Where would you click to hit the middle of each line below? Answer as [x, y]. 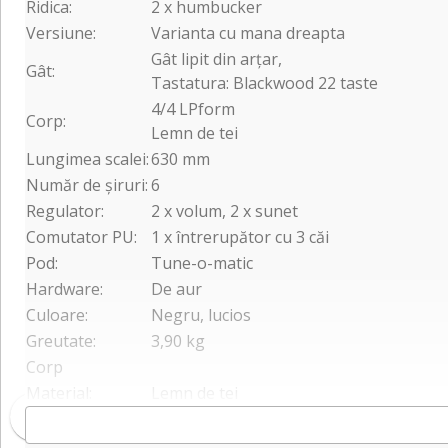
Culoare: [57, 314]
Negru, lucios [201, 314]
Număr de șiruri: [87, 184]
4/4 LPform [193, 108]
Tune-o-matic [202, 262]
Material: [59, 392]
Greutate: [61, 340]
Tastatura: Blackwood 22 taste [264, 82]
